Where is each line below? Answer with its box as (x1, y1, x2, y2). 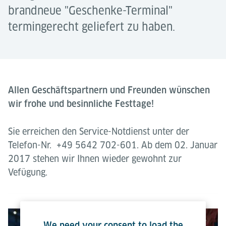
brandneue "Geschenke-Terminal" (8, 4, 173, 17)
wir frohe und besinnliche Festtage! (8, 98, 154, 109)
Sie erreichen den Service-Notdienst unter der (8, 126, 189, 137)
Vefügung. (8, 167, 47, 178)
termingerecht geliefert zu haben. (8, 20, 175, 33)
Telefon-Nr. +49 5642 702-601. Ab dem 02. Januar (8, 140, 217, 150)
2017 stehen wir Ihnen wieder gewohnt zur (8, 153, 182, 164)
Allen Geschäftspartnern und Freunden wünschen (8, 85, 210, 95)
